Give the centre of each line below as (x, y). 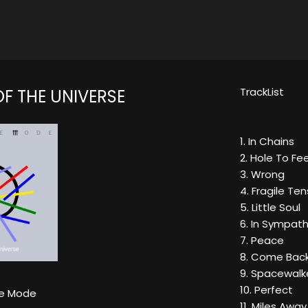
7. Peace (262, 241)
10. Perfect (266, 290)
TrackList (262, 92)
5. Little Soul (270, 208)
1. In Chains (267, 142)
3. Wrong (262, 175)
